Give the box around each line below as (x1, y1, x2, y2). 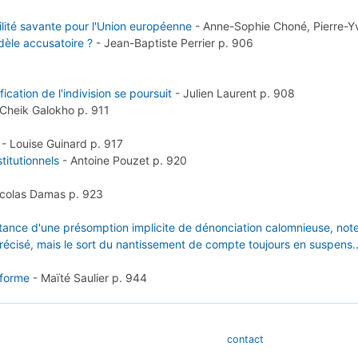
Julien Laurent (182, 86, 260, 101)
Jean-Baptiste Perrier (104, 36, 219, 50)
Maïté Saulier (41, 271, 113, 285)
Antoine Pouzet (70, 153, 153, 168)
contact (226, 332, 264, 345)
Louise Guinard (9, 137, 90, 151)
